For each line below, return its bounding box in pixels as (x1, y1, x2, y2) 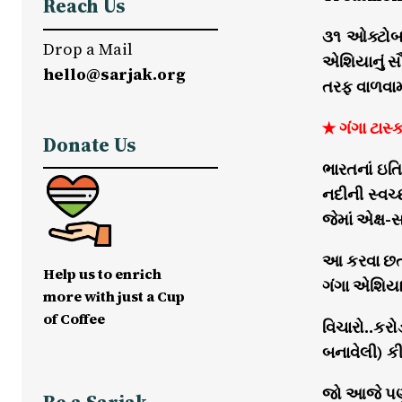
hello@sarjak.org (43, 62, 186, 85)
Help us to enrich (43, 263, 162, 284)
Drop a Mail (43, 37, 133, 60)
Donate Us (43, 131, 135, 158)
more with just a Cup (43, 285, 185, 306)
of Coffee (43, 308, 105, 328)
